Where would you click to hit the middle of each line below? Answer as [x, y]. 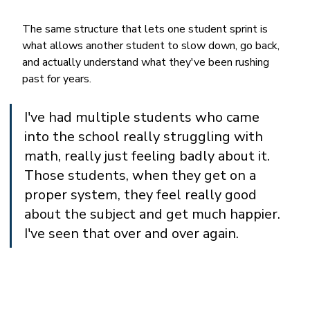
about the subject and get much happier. [154, 214]
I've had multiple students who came [144, 117]
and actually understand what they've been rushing [147, 62]
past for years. [57, 79]
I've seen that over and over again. [132, 233]
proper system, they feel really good [143, 194]
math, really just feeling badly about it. [149, 156]
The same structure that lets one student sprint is [147, 29]
